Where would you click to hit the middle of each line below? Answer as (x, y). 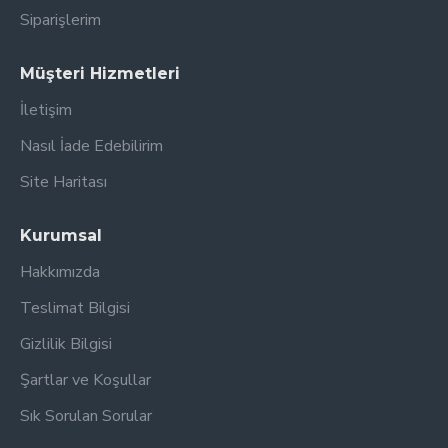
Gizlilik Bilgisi (66, 344)
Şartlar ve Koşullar (85, 380)
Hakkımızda (60, 272)
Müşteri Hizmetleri (100, 73)
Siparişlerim (60, 20)
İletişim (46, 110)
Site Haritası (63, 182)
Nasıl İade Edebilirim (91, 146)
